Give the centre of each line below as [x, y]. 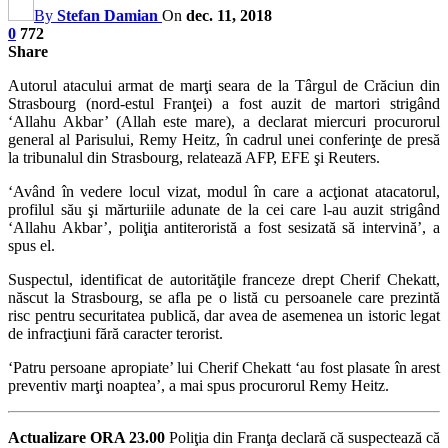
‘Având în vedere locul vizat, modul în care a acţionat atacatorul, [224, 191]
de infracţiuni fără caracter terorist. [115, 333]
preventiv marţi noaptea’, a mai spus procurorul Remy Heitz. [198, 385]
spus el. [31, 245]
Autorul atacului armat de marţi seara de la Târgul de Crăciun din [224, 85]
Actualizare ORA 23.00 [86, 437]
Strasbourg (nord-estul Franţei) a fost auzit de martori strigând [224, 103]
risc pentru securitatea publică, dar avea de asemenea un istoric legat [224, 315]
